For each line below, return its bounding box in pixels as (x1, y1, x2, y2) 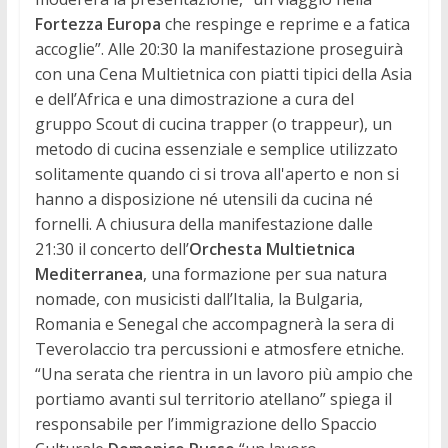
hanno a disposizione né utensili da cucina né (34, 187, 373, 210)
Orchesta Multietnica (188, 237, 355, 260)
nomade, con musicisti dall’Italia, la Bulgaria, (34, 287, 363, 310)
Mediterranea (34, 262, 143, 285)
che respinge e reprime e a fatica (160, 12, 410, 35)
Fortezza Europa (34, 12, 161, 35)
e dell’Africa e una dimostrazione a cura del (34, 87, 354, 110)
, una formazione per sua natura (142, 262, 387, 285)
